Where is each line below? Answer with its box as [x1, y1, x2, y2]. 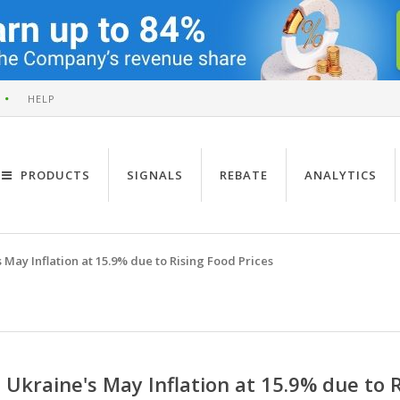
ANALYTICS [304, 167, 377, 183]
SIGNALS [127, 167, 183, 183]
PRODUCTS [17, 167, 90, 183]
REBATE [220, 167, 268, 183]
